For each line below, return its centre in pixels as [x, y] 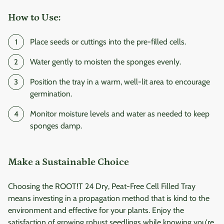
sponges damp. [56, 126]
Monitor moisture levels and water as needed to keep [120, 114]
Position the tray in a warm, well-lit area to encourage [120, 82]
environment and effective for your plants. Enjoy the [96, 210]
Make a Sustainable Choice [68, 162]
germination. [51, 94]
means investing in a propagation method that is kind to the [109, 198]
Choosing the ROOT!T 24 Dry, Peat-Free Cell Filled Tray [102, 186]
